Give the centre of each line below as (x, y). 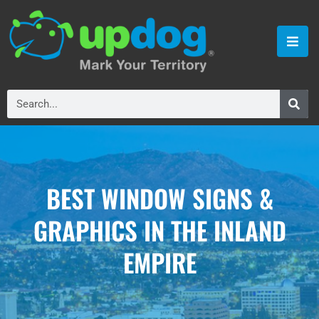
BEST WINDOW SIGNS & (159, 198)
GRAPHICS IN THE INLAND (159, 230)
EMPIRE (159, 262)
